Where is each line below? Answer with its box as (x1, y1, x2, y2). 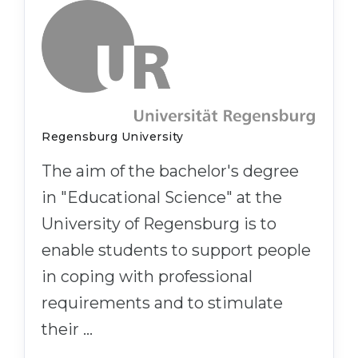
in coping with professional (42, 266, 253, 286)
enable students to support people (42, 240, 311, 260)
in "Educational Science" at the (42, 187, 282, 207)
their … (42, 319, 93, 339)
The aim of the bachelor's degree (42, 161, 299, 181)
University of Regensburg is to (42, 213, 276, 233)
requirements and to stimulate (42, 292, 283, 312)
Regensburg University (42, 129, 184, 144)
